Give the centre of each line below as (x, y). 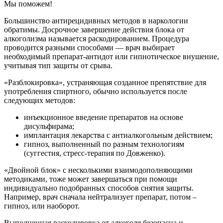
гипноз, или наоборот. (42, 206)
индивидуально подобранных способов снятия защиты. (99, 188)
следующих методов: (40, 100)
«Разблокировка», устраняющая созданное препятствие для (105, 82)
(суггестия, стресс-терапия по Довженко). (95, 153)
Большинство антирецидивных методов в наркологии (96, 20)
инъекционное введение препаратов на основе (104, 117)
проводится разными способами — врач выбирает (89, 47)
